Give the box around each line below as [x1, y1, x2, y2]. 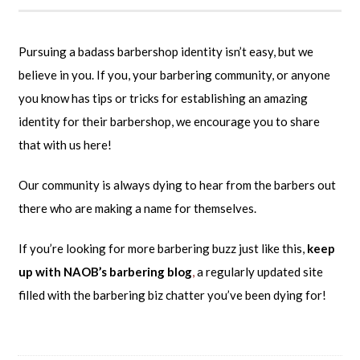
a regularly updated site [196, 264, 323, 280]
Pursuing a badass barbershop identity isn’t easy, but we [18, 44, 313, 59]
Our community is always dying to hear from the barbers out [18, 178, 336, 193]
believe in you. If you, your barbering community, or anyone [18, 67, 330, 83]
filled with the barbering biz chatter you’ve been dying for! [18, 288, 326, 303]
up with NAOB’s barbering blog [18, 264, 192, 280]
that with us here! [18, 137, 112, 153]
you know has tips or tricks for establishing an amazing [18, 91, 308, 106]
